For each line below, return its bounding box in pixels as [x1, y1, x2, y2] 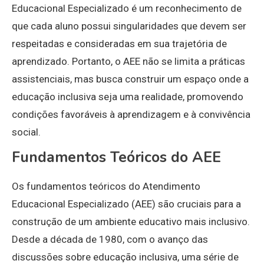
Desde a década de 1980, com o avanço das [12, 233, 208, 246]
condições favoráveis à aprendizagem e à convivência [12, 108, 250, 121]
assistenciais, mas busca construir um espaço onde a [12, 73, 249, 85]
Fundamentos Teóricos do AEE [12, 147, 221, 168]
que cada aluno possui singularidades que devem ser [12, 20, 246, 32]
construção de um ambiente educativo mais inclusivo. [12, 216, 250, 228]
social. [12, 126, 41, 138]
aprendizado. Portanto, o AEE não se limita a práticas [12, 55, 245, 68]
